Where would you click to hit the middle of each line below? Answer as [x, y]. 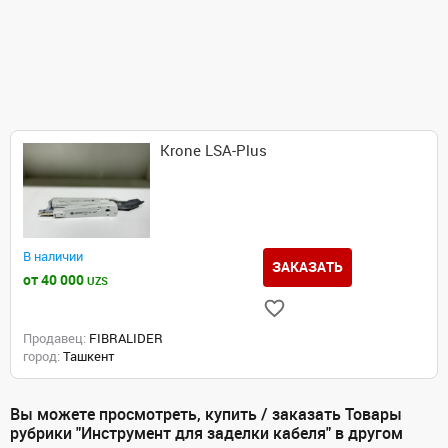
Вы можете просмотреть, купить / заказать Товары [206, 415]
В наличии [53, 257]
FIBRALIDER [124, 339]
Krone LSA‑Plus [214, 151]
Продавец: [54, 339]
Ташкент [87, 357]
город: [41, 357]
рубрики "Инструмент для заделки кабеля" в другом [206, 434]
